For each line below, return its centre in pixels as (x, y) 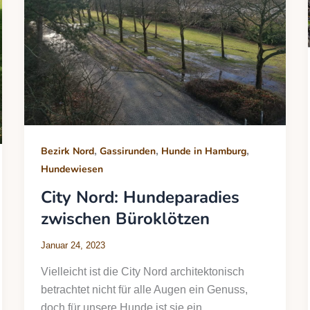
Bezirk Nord (67, 152)
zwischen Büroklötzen (125, 219)
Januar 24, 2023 (73, 246)
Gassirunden (127, 152)
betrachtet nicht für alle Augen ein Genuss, (144, 290)
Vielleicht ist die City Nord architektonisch (142, 272)
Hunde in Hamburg (203, 152)
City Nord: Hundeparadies (140, 198)
